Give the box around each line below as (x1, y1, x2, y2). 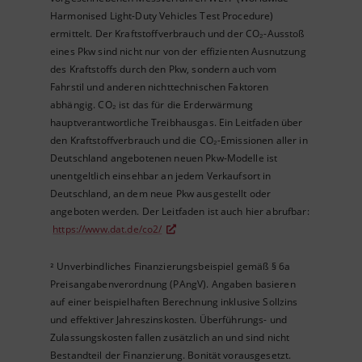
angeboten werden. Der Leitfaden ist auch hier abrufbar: (50, 204, 309, 219)
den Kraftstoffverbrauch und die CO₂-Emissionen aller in (50, 133, 308, 148)
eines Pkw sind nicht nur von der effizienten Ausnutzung (50, 44, 306, 59)
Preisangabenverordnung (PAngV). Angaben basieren (50, 277, 296, 292)
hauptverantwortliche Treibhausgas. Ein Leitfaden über (50, 116, 303, 130)
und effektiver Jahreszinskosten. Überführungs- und (50, 313, 288, 327)
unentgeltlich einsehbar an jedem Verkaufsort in (50, 169, 271, 183)
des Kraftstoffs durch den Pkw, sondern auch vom (50, 62, 277, 77)
